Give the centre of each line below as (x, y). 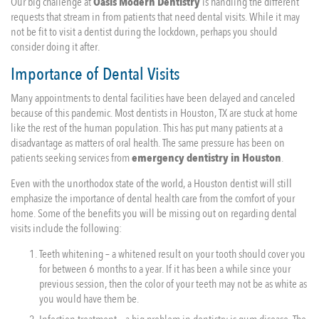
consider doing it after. (55, 47)
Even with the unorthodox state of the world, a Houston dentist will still (151, 184)
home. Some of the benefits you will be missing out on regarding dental (154, 214)
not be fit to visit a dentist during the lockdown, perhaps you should (144, 32)
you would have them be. (89, 299)
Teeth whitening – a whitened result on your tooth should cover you (172, 254)
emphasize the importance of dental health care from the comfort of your (153, 199)
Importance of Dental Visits (95, 74)
